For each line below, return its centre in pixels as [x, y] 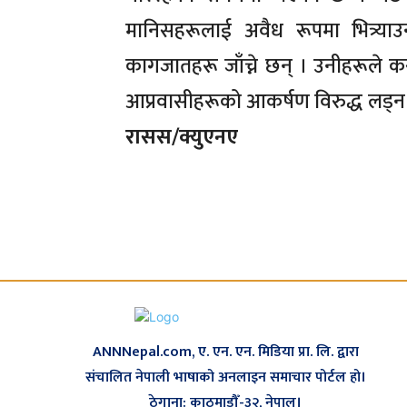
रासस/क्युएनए [182, 138]
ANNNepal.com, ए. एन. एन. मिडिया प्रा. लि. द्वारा [225, 352]
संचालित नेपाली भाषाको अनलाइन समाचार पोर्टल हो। [225, 378]
